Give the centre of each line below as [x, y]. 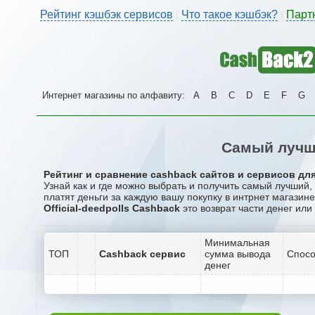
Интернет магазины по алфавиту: [115, 95]
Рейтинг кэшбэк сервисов [107, 14]
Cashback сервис [142, 253]
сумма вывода [238, 253]
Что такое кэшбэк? [230, 14]
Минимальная [237, 242]
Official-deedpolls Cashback [112, 208]
